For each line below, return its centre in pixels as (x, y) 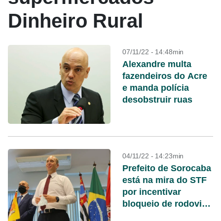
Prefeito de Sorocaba (167, 168)
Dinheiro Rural (75, 21)
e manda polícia (156, 88)
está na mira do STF (165, 180)
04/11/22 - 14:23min (153, 156)
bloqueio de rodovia (165, 204)
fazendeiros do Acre (165, 76)
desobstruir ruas (157, 100)
